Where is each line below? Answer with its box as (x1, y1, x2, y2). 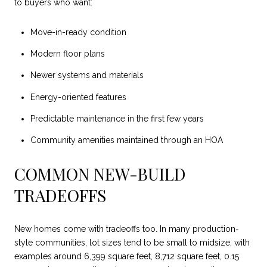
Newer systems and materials (30, 70, 144, 80)
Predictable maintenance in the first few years (30, 113, 204, 123)
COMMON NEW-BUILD (14, 162, 186, 185)
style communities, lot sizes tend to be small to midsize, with (14, 237, 250, 247)
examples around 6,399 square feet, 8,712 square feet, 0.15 (14, 251, 239, 261)
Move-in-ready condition (30, 27, 126, 37)
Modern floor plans (30, 49, 105, 58)
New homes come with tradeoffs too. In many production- (14, 223, 239, 234)
